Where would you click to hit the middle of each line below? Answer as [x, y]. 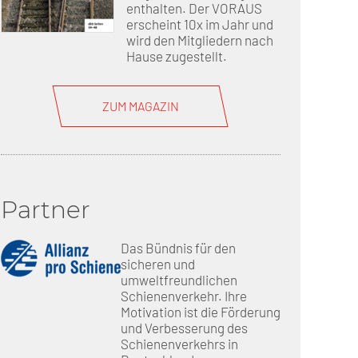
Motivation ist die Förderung [201, 312]
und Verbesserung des [184, 328]
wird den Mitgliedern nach [199, 40]
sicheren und [158, 264]
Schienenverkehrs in [179, 344]
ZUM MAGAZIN [141, 105]
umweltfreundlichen [179, 280]
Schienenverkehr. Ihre [184, 296]
